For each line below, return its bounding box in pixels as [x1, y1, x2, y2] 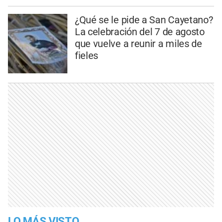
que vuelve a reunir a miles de [74, 37, 202, 50]
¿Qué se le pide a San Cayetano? [74, 13, 213, 26]
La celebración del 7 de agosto [74, 25, 205, 38]
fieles [74, 49, 99, 61]
